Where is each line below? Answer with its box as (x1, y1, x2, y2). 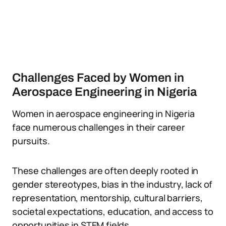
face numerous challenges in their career (12, 121, 185, 133)
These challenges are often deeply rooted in (12, 164, 199, 177)
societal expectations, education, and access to (12, 205, 213, 217)
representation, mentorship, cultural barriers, (12, 192, 203, 204)
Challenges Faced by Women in (12, 71, 184, 84)
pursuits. (12, 135, 50, 147)
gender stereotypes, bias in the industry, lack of (12, 178, 213, 190)
